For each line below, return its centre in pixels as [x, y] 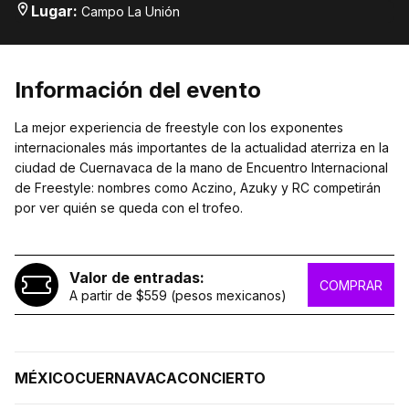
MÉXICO [45, 378]
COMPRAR [351, 285]
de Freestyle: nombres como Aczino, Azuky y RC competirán [198, 188]
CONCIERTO [221, 378]
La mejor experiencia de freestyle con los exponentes [179, 127]
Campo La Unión [131, 11]
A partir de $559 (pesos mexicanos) [178, 295]
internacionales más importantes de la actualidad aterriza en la [202, 147]
